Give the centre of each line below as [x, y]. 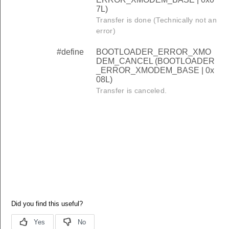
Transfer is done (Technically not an [156, 20]
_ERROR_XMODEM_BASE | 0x [155, 71]
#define [70, 52]
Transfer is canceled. [132, 91]
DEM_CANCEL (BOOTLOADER [155, 61]
